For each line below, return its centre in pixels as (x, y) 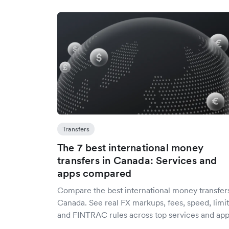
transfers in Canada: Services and (137, 161)
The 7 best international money (130, 148)
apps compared (95, 173)
